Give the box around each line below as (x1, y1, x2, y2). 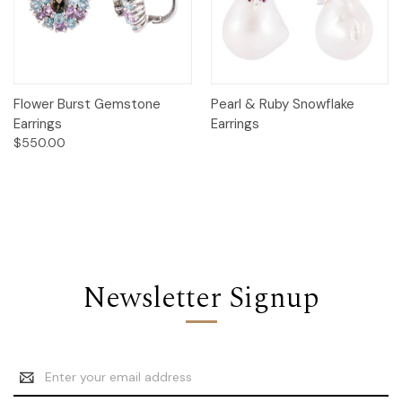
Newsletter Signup (83, 275, 319, 320)
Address (13, 378, 62, 395)
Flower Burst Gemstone (13, 94, 161, 113)
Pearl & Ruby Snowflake (210, 94, 354, 113)
